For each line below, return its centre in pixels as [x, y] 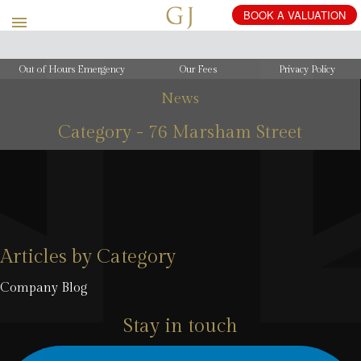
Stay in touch [180, 327]
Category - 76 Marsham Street [180, 133]
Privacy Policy [307, 69]
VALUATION [317, 15]
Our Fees [199, 69]
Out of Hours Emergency [73, 69]
